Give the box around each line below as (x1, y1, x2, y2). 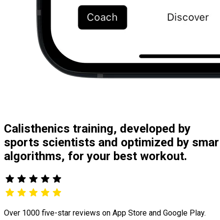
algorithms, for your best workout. (4, 149, 187, 163)
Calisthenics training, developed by (4, 121, 191, 136)
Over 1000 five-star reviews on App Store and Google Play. (4, 208, 206, 218)
